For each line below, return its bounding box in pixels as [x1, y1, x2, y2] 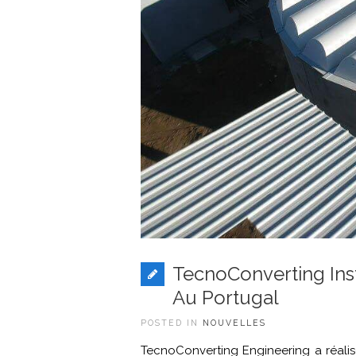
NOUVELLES [203, 318, 266, 328]
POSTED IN [141, 318, 203, 328]
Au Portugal [172, 286, 279, 310]
